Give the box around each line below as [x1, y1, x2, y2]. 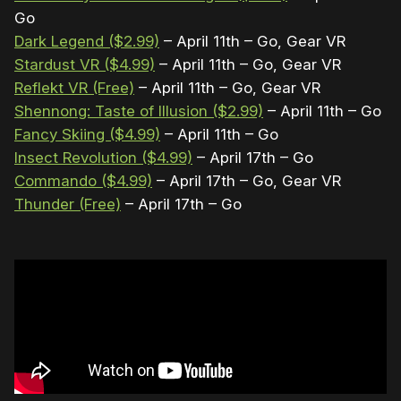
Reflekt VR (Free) [14, 79, 134, 98]
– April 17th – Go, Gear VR [152, 172, 341, 191]
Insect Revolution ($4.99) [14, 149, 192, 167]
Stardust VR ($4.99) [14, 55, 155, 74]
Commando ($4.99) [14, 172, 152, 191]
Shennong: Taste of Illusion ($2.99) [14, 102, 263, 121]
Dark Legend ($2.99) [14, 32, 159, 51]
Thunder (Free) [14, 195, 121, 214]
